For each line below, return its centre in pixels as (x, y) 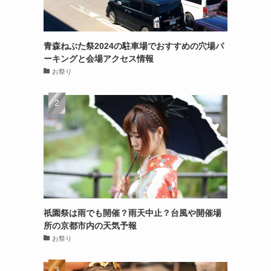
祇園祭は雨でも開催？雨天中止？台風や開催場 (132, 213)
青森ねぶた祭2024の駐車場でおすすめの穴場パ (134, 46)
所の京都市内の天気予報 (90, 225)
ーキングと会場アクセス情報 (99, 58)
